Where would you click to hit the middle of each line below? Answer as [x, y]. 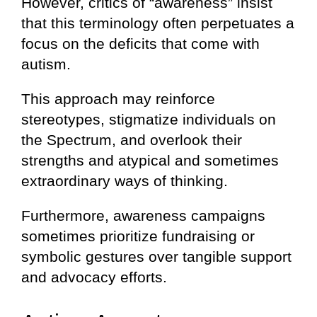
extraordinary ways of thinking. [125, 180]
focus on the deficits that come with [140, 43]
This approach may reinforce [118, 98]
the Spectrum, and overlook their [132, 139]
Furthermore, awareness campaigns [143, 215]
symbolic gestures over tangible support [156, 256]
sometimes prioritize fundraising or [138, 236]
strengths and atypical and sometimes [150, 160]
